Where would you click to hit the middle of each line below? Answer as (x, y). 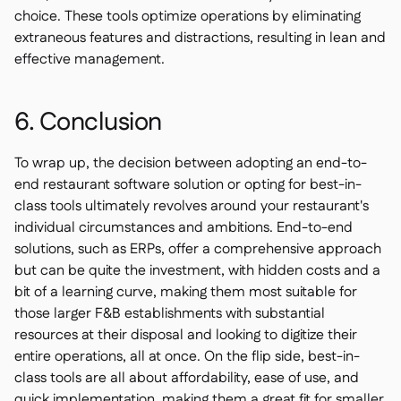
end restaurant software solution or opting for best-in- (188, 185)
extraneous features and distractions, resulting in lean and (200, 38)
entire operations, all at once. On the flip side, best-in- (187, 357)
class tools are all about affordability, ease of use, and (187, 378)
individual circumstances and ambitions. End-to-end (183, 228)
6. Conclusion (88, 123)
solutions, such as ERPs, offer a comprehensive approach (198, 249)
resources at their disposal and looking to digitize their (186, 335)
